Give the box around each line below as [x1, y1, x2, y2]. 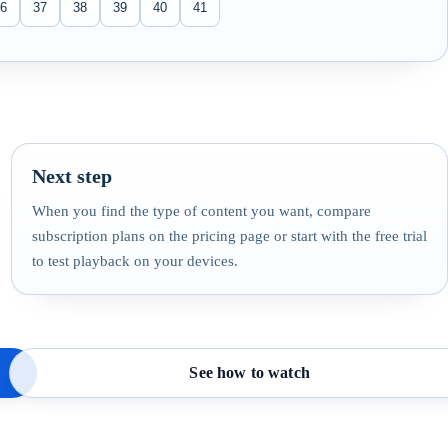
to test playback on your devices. [31, 252, 238, 269]
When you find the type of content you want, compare [31, 202, 371, 219]
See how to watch [189, 364, 310, 382]
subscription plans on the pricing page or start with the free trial [31, 227, 427, 244]
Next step [31, 164, 112, 187]
